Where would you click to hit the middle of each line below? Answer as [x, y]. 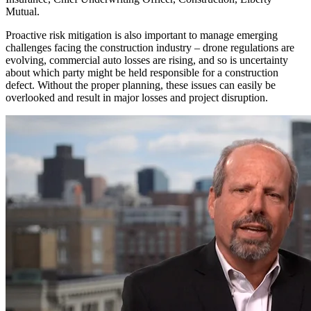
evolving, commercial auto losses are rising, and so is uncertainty [147, 60]
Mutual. [23, 11]
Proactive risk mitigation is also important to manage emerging [142, 35]
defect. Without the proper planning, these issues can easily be [141, 85]
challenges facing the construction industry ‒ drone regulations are [150, 47]
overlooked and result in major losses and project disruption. [137, 97]
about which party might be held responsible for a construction [142, 72]
